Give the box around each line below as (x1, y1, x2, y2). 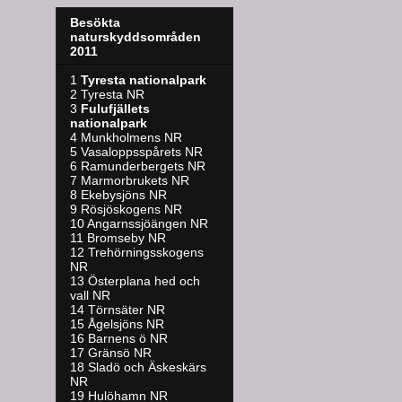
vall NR (70, 288, 110, 303)
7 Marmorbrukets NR (70, 173, 189, 188)
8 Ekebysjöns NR (70, 188, 167, 203)
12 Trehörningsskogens (70, 245, 204, 260)
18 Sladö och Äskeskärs (70, 360, 206, 375)
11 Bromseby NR (70, 231, 166, 246)
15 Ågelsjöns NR (70, 317, 164, 332)
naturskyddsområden (70, 30, 201, 45)
